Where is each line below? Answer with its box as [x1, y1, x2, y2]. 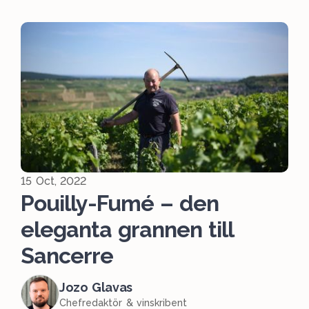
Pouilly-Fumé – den [21, 190, 219, 217]
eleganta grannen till [21, 217, 234, 243]
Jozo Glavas [59, 279, 133, 295]
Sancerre [21, 243, 114, 269]
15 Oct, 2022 [21, 175, 87, 188]
